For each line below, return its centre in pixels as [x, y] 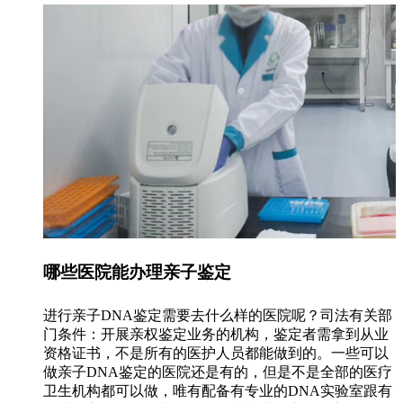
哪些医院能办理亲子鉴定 [137, 273]
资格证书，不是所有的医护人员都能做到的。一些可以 [216, 353]
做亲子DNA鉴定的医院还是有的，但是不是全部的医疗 [218, 372]
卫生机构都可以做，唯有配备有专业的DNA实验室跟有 [218, 390]
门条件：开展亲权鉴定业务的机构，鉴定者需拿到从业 [216, 334]
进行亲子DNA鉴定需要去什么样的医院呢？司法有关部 [218, 315]
